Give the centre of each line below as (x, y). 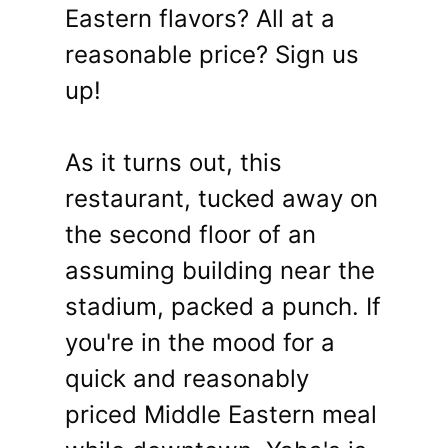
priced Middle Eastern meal (221, 414)
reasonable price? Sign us (212, 54)
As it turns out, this (173, 162)
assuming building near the (220, 270)
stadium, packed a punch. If (223, 306)
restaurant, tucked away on (221, 198)
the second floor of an (190, 234)
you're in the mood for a (200, 342)
